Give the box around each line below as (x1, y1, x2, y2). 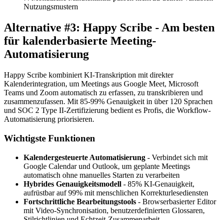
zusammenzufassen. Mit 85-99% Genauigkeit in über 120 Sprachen (4, 97, 213, 106)
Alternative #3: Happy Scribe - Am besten (4, 21, 215, 34)
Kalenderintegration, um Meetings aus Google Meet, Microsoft (4, 80, 198, 88)
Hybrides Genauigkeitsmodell (24, 179, 121, 188)
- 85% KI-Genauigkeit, (121, 179, 194, 188)
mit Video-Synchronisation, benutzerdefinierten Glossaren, (24, 206, 205, 215)
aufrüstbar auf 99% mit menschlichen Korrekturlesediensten (24, 188, 208, 197)
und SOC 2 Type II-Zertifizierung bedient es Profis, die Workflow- (4, 106, 211, 115)
